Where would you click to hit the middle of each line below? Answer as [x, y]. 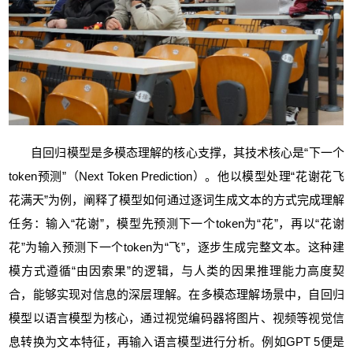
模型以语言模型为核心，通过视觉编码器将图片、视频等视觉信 [176, 318]
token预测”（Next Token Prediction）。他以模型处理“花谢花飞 [176, 176]
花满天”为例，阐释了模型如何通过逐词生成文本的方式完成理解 [176, 199]
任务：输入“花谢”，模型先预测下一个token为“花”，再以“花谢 [176, 223]
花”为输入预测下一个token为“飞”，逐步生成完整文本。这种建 [176, 247]
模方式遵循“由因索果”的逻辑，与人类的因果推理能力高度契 [176, 270]
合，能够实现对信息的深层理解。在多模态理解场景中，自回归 [176, 294]
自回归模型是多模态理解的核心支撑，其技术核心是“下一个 [188, 152]
